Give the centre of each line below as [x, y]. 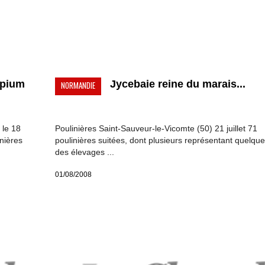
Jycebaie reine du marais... [177, 84]
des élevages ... [84, 152]
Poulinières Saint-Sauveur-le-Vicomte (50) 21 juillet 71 [156, 129]
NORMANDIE [78, 85]
